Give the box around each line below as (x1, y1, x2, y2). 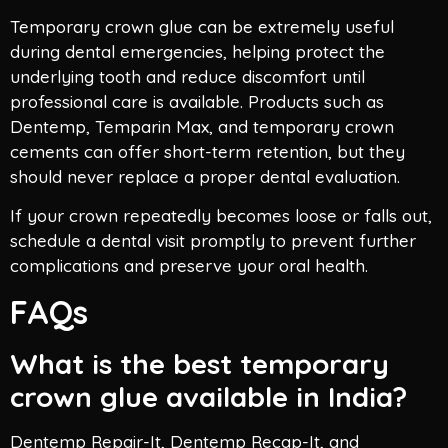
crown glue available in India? (10, 378, 407, 414)
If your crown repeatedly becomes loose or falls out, (10, 205, 432, 227)
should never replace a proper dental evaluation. (10, 165, 400, 187)
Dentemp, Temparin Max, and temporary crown (10, 115, 394, 137)
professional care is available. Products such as (10, 90, 384, 112)
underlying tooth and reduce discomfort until (10, 65, 365, 87)
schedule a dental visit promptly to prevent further (10, 230, 416, 252)
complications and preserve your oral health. (10, 255, 368, 277)
